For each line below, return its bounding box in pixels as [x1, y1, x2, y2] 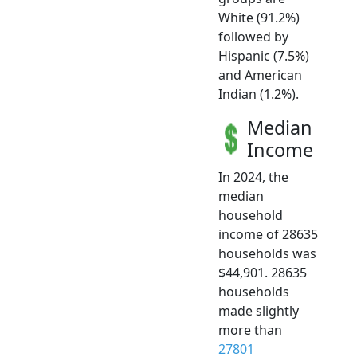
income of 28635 [218, 225, 318, 243]
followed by [218, 27, 288, 45]
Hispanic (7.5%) [218, 46, 309, 65]
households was [218, 244, 316, 262]
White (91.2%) [218, 8, 300, 26]
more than [218, 320, 282, 339]
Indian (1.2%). [218, 84, 299, 103]
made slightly [218, 301, 299, 320]
